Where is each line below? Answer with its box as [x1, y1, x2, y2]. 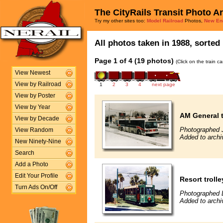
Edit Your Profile [14, 173, 58, 179]
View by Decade [14, 115, 59, 121]
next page [152, 81, 175, 87]
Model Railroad [147, 18, 183, 23]
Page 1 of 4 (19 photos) [95, 57, 174, 65]
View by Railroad [14, 81, 61, 87]
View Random [14, 127, 53, 133]
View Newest [14, 70, 50, 76]
